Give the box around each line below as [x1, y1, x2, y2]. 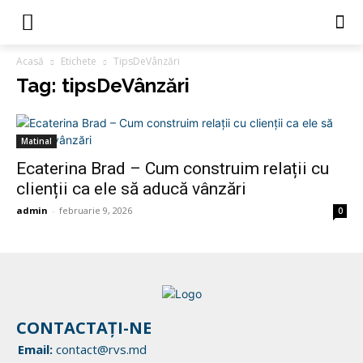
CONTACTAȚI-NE [16, 317, 152, 339]
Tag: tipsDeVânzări [16, 74, 190, 97]
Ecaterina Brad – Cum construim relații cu [16, 159, 329, 178]
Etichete [61, 54, 96, 68]
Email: [18, 341, 53, 357]
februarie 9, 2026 [59, 204, 132, 216]
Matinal [21, 135, 52, 147]
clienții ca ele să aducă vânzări [16, 179, 246, 199]
